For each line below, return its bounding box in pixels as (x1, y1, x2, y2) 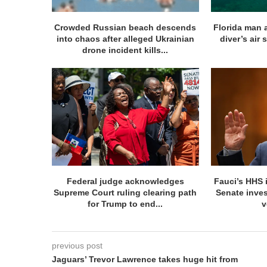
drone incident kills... (82, 45, 169, 55)
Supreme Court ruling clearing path (54, 188, 197, 198)
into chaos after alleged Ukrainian (56, 33, 194, 44)
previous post (52, 241, 103, 251)
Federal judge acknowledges (66, 176, 184, 187)
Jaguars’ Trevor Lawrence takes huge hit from (52, 254, 238, 265)
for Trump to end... (88, 199, 163, 209)
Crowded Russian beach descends (54, 22, 197, 32)
